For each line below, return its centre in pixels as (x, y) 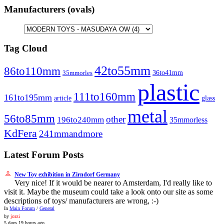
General (47, 208)
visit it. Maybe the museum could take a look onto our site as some (108, 192)
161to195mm (28, 97)
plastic (168, 92)
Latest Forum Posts (44, 154)
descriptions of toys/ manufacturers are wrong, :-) (81, 201)
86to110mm (32, 71)
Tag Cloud (26, 48)
